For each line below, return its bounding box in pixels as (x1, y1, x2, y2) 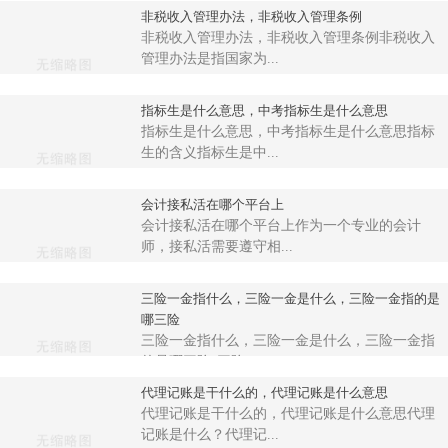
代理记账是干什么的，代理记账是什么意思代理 (140, 406, 435, 422)
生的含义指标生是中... (140, 145, 279, 161)
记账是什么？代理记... (140, 427, 279, 443)
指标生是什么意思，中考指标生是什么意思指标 (140, 124, 435, 140)
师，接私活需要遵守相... (140, 239, 293, 255)
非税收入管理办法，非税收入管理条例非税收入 (140, 30, 435, 46)
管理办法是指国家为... (140, 51, 279, 67)
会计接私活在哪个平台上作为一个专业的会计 (140, 218, 421, 234)
